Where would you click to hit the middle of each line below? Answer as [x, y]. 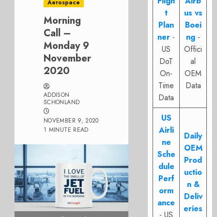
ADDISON [57, 95]
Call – [57, 33]
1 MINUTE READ [66, 130]
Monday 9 [66, 46]
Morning [62, 21]
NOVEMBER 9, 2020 [71, 121]
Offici [193, 49]
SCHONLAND [62, 102]
